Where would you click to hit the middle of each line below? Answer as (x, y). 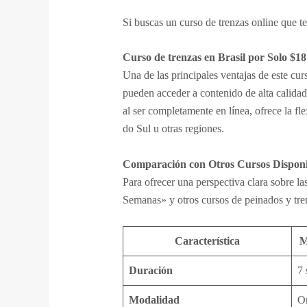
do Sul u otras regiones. (173, 129)
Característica (207, 241)
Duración (150, 271)
